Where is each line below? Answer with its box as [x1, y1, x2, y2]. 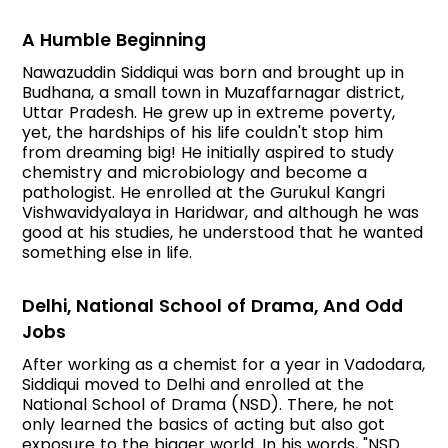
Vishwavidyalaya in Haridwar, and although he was [22, 201, 420, 225]
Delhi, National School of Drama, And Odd [22, 294, 404, 319]
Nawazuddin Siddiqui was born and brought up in [22, 61, 405, 85]
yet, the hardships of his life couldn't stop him [22, 121, 384, 145]
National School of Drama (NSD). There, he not [22, 393, 395, 417]
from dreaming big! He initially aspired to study [22, 141, 395, 165]
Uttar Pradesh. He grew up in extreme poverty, [22, 101, 396, 125]
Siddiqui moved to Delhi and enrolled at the [22, 373, 365, 397]
